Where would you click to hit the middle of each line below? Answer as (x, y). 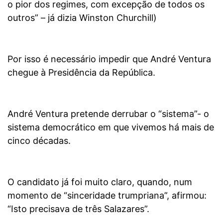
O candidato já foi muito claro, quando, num (100, 182)
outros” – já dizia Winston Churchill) (82, 17)
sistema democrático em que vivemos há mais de (111, 127)
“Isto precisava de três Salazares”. (78, 209)
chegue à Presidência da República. (81, 72)
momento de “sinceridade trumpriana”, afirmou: (107, 195)
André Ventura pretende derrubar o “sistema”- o (108, 113)
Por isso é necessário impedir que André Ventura (109, 59)
